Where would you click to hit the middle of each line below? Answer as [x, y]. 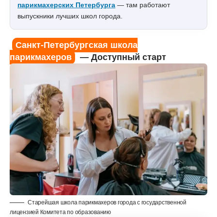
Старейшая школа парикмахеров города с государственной [107, 202]
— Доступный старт [122, 57]
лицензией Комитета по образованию [60, 212]
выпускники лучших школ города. [70, 16]
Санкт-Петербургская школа [77, 45]
